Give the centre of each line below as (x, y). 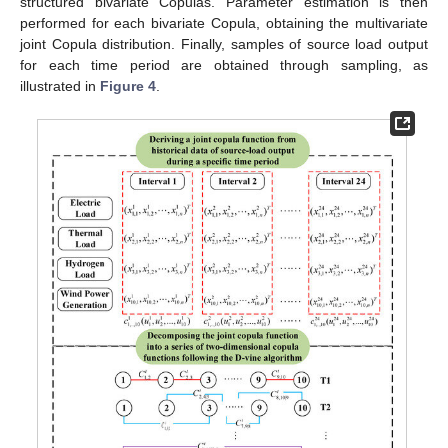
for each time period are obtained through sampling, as (224, 64)
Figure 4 (128, 85)
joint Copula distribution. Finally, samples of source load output (224, 43)
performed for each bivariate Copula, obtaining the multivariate (224, 22)
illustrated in (60, 85)
